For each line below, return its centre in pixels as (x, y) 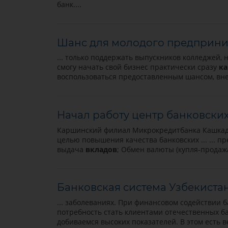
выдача (71, 149)
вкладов (101, 149)
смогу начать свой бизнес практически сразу (138, 67)
